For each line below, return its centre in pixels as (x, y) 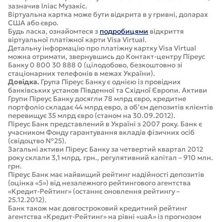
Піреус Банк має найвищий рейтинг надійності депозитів (106, 174)
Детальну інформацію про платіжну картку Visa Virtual (102, 48)
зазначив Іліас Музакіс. (48, 6)
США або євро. (33, 23)
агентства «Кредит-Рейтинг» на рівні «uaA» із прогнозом (105, 217)
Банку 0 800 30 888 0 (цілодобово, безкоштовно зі (95, 65)
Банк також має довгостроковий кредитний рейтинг (98, 208)
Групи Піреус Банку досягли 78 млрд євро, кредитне (97, 99)
